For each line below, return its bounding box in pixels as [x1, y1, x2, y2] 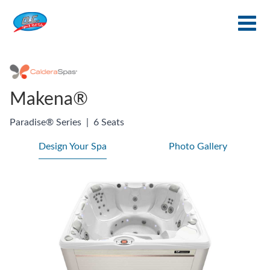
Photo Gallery [168, 142, 227, 152]
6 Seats [93, 118, 124, 128]
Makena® [10, 90, 88, 109]
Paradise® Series [10, 118, 81, 128]
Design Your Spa [38, 142, 107, 152]
